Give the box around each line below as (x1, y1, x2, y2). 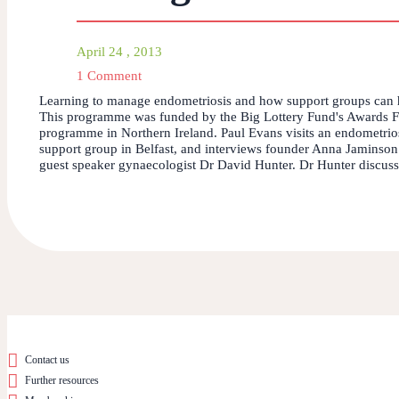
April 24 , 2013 (77, 45, 162, 60)
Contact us (25, 353, 69, 366)
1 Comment (77, 69, 142, 84)
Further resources (25, 373, 99, 387)
